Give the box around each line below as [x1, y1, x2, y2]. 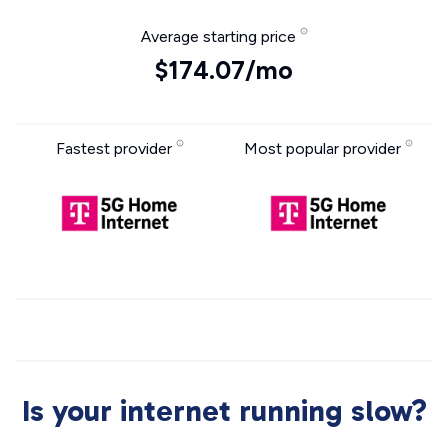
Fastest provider [55, 139, 176, 158]
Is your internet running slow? [21, 393, 427, 429]
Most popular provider [244, 139, 405, 158]
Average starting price [140, 27, 300, 46]
